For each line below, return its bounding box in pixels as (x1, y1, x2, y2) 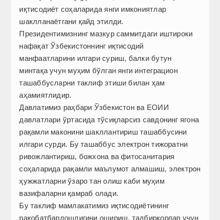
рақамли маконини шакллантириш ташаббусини (19, 128, 187, 137)
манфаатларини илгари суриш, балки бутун (19, 54, 172, 63)
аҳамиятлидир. (19, 91, 72, 100)
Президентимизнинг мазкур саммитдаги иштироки (19, 29, 193, 38)
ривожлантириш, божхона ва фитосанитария (19, 152, 175, 161)
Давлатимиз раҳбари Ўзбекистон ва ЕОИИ (19, 103, 169, 112)
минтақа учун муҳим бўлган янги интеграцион (19, 66, 178, 75)
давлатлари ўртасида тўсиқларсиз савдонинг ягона (19, 115, 199, 124)
